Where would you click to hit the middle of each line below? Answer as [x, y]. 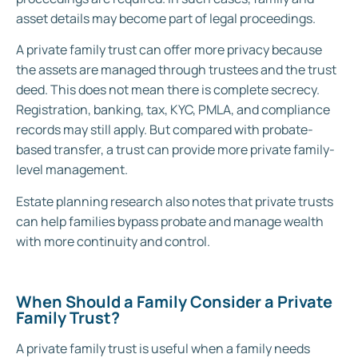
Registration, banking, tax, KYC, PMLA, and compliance [173, 110]
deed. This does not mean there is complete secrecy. [168, 90]
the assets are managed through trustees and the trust [176, 70]
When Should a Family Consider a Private [174, 302]
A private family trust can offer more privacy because [169, 50]
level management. [72, 170]
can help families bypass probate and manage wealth [170, 221]
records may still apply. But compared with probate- [165, 130]
